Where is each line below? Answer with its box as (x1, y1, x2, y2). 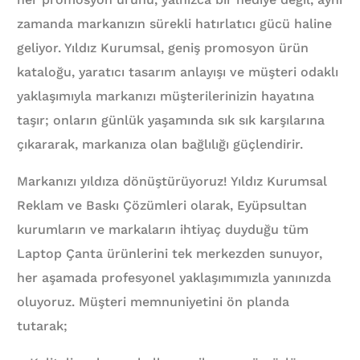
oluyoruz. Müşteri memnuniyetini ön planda (17, 294, 290, 310)
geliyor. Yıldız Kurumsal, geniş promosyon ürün (17, 40, 309, 56)
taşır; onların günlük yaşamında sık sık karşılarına (17, 112, 325, 129)
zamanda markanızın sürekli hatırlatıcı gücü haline (17, 16, 333, 32)
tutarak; (17, 318, 68, 334)
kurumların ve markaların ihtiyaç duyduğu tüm (17, 222, 309, 238)
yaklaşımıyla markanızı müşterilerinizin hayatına (17, 88, 315, 104)
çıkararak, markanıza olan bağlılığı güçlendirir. (17, 137, 304, 153)
